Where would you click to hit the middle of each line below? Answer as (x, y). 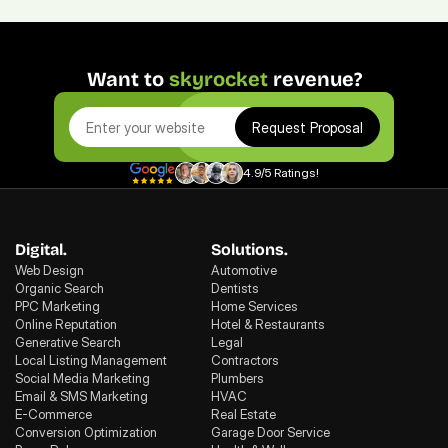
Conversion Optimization (86, 432)
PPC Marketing (57, 306)
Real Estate (244, 414)
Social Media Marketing (82, 378)
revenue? (314, 79)
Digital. (41, 249)
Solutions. (250, 249)
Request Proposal (307, 127)
